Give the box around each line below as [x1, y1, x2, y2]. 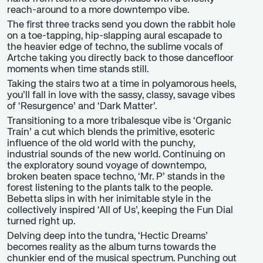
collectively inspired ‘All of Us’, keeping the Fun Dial [7, 205, 233, 216]
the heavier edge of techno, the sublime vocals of [7, 42, 223, 53]
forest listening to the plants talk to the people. [7, 183, 213, 194]
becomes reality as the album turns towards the [7, 242, 216, 253]
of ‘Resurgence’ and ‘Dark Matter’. [7, 102, 157, 112]
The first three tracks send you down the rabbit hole [7, 20, 235, 31]
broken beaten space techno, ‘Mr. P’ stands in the [7, 172, 225, 183]
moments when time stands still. [7, 65, 149, 75]
